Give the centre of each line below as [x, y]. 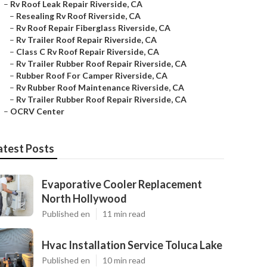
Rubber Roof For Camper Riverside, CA [92, 75]
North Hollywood [84, 198]
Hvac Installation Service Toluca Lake [132, 245]
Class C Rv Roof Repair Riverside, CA [88, 52]
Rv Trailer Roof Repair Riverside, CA [86, 40]
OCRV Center [37, 111]
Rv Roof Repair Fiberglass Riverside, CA [93, 28]
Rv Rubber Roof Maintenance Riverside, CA [100, 87]
